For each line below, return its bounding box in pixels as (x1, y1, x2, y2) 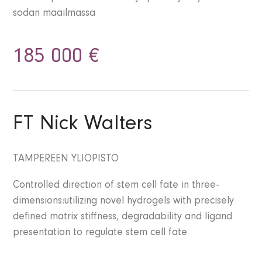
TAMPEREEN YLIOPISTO (13, 154, 119, 166)
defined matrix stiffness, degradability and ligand (13, 212, 233, 223)
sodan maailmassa (13, 9, 96, 20)
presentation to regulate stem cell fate (13, 228, 188, 239)
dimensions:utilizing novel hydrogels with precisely (13, 196, 235, 208)
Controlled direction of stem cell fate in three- (13, 181, 219, 192)
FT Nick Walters (13, 115, 153, 137)
